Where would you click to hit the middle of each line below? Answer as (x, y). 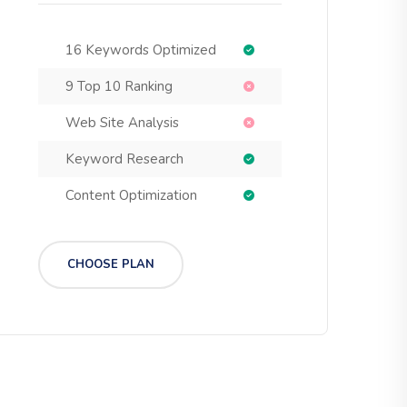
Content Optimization (131, 195)
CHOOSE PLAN (111, 264)
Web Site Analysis (122, 123)
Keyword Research (124, 159)
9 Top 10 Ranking (119, 86)
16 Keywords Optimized (141, 50)
